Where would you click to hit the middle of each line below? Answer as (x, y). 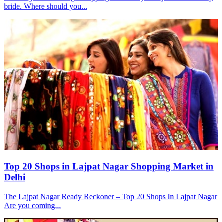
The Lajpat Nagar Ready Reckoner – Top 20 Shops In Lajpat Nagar (111, 196)
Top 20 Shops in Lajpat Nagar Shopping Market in (109, 166)
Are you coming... (32, 205)
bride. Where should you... (46, 6)
